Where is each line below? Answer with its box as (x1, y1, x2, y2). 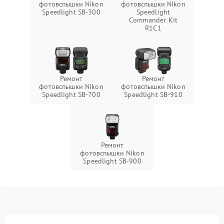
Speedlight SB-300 (42, 7, 100, 16)
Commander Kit (129, 15, 177, 24)
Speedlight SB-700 (42, 90, 100, 99)
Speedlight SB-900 (83, 156, 141, 165)
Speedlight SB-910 (124, 90, 182, 99)
